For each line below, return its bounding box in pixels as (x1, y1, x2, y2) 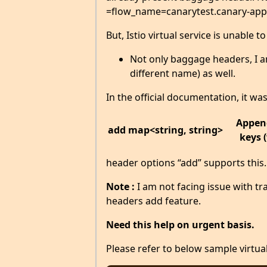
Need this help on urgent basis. (105, 218, 254, 231)
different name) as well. (129, 66, 235, 80)
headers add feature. (105, 194, 201, 207)
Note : (105, 179, 135, 193)
